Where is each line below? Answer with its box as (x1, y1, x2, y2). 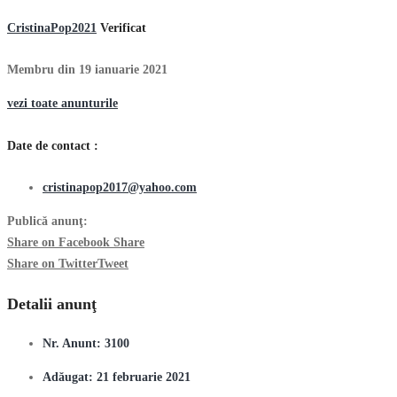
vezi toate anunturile (7, 97, 118, 111)
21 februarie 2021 (97, 370, 191, 384)
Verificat (100, 20, 146, 35)
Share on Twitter (7, 257, 97, 270)
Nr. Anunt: (43, 336, 105, 350)
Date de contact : (7, 138, 98, 152)
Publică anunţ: (7, 214, 88, 228)
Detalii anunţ (7, 294, 97, 313)
